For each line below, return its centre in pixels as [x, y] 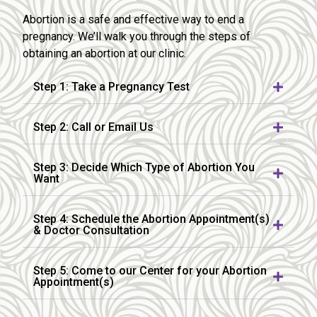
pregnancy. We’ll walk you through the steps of [137, 36]
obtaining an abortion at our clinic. [104, 53]
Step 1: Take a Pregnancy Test [111, 86]
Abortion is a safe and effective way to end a [133, 19]
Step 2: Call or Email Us [93, 127]
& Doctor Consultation [91, 230]
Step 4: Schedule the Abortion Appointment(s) [151, 219]
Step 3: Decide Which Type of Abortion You [144, 167]
